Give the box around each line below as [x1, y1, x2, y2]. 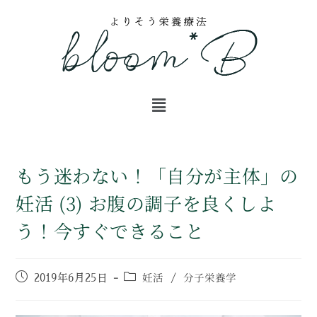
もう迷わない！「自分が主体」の [16, 162, 299, 189]
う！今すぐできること [16, 217, 204, 244]
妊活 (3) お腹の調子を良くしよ [16, 190, 277, 217]
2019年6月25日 [34, 273, 108, 284]
